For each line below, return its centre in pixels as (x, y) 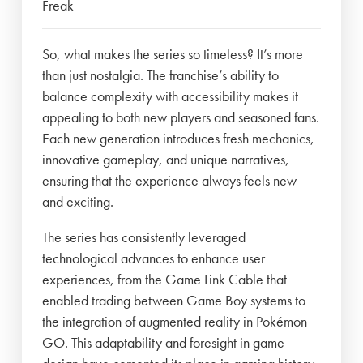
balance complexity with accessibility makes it (171, 96)
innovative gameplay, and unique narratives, (166, 160)
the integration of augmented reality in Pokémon (175, 322)
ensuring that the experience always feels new (170, 181)
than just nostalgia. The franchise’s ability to (161, 75)
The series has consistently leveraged (144, 237)
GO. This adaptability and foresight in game (164, 343)
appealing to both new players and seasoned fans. (181, 117)
